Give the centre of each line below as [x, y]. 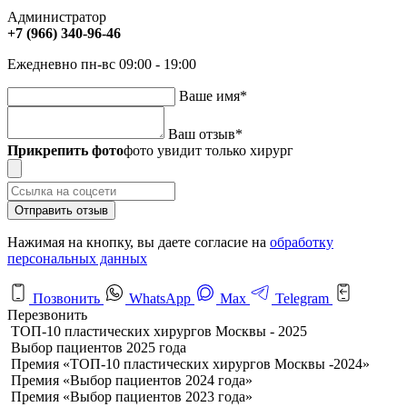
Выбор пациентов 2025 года [99, 347]
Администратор [57, 16]
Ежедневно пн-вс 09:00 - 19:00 [102, 64]
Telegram [302, 298]
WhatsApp [160, 298]
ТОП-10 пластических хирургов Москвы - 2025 [159, 331]
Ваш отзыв [202, 134]
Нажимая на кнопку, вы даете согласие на [139, 242]
